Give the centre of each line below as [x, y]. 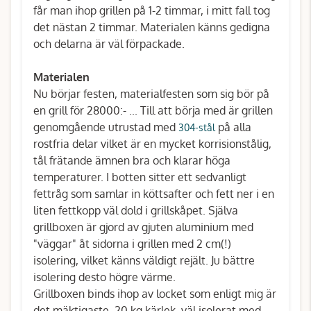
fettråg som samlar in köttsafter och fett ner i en [154, 194]
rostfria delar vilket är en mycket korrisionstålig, [152, 144]
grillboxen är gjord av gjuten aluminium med [143, 227]
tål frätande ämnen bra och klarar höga [132, 160]
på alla [233, 127]
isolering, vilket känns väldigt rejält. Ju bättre [144, 260]
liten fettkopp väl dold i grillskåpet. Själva [136, 210]
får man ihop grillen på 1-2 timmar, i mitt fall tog [152, 10]
